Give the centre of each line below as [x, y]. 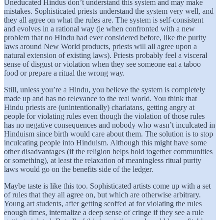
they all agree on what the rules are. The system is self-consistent [104, 20]
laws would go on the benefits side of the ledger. [79, 169]
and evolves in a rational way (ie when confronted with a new [99, 28]
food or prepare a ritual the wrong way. [64, 73]
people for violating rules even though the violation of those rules [104, 116]
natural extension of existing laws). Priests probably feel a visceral [106, 55]
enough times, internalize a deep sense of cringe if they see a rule [104, 212]
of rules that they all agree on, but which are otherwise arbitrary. [102, 194]
